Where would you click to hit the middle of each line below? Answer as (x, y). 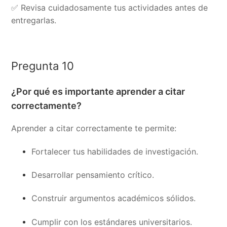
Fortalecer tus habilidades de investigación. (115, 151)
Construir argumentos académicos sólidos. (114, 198)
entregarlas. (34, 21)
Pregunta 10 (43, 66)
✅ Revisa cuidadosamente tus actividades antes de (110, 8)
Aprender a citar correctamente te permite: (94, 128)
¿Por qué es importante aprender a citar (98, 91)
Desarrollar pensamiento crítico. (93, 175)
